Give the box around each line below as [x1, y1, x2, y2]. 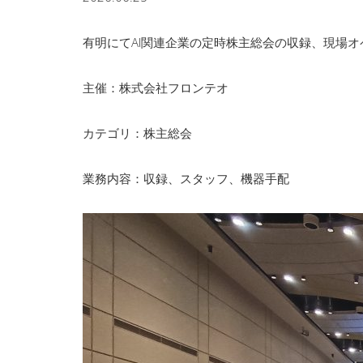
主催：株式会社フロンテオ [83, 79, 228, 96]
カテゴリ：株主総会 [83, 124, 192, 141]
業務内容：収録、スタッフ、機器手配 [83, 169, 289, 186]
